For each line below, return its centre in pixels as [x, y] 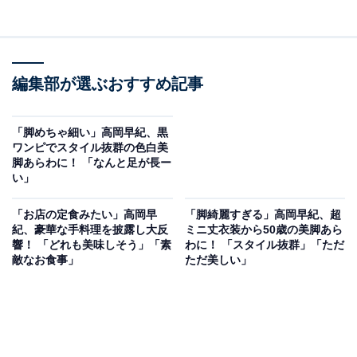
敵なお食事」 [45, 259]
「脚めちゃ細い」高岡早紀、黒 [90, 132]
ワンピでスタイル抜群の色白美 [90, 147]
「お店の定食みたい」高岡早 [84, 214]
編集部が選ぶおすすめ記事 [108, 83]
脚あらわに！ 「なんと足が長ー [92, 162]
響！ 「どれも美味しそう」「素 [92, 244]
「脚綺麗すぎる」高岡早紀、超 [263, 214]
